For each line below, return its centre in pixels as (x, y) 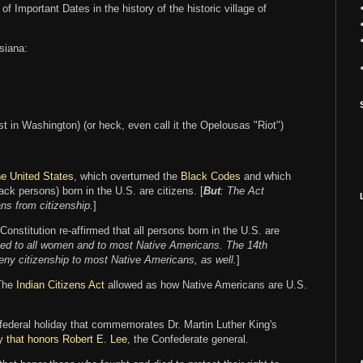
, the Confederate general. (190, 340)
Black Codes (211, 176)
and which (266, 176)
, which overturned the (127, 176)
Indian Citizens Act (60, 285)
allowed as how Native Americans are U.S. (206, 285)
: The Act (242, 190)
